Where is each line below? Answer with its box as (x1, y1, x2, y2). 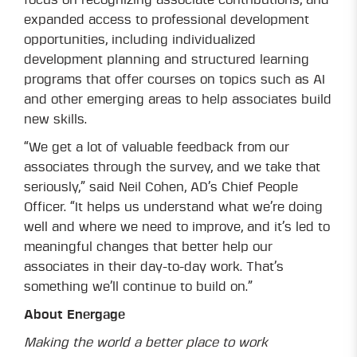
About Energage (24, 308, 125, 322)
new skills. (24, 113, 87, 127)
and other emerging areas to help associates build (24, 93, 331, 107)
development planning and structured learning (24, 53, 309, 67)
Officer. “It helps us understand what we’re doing (24, 201, 323, 214)
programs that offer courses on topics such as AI (24, 73, 325, 87)
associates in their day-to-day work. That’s (24, 261, 284, 274)
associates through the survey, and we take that (24, 161, 320, 175)
